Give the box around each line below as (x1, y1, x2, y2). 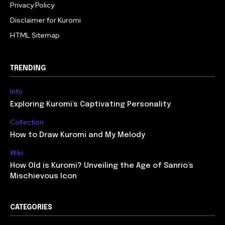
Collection (10, 118, 44, 127)
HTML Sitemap (10, 31, 60, 40)
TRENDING (10, 65, 46, 72)
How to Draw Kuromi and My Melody (10, 131, 145, 140)
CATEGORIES (10, 204, 52, 211)
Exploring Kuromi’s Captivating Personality (10, 100, 171, 109)
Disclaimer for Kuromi (10, 16, 81, 25)
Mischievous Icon (10, 172, 77, 181)
